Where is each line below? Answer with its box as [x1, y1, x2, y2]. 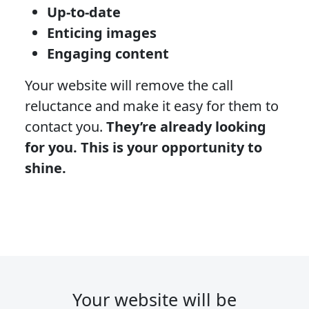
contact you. [25, 117, 106, 136]
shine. [25, 158, 66, 177]
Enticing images [47, 23, 157, 42]
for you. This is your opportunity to [25, 137, 262, 157]
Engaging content [47, 43, 169, 63]
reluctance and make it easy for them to [25, 96, 279, 115]
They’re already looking [106, 117, 266, 136]
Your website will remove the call [25, 75, 233, 94]
